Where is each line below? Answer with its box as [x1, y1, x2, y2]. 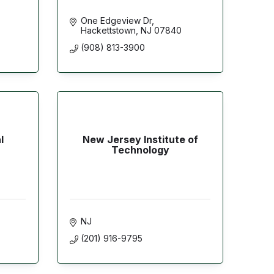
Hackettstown [80, 24, 136, 35]
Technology [111, 144, 169, 157]
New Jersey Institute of [82, 133, 198, 146]
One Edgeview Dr [80, 15, 152, 26]
